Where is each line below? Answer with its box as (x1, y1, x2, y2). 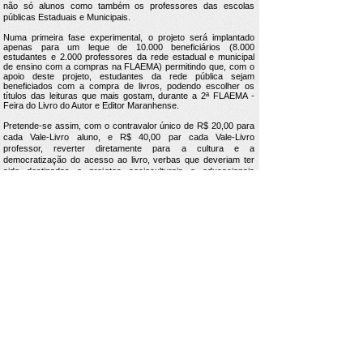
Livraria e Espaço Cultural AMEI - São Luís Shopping (30, 311, 228, 320)
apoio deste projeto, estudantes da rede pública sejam (3, 71, 254, 81)
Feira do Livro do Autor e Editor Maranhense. (3, 100, 179, 110)
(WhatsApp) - (83, 321, 137, 330)
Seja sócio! (20, 344, 70, 358)
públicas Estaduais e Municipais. (3, 12, 130, 22)
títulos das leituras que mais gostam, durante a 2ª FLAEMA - (3, 91, 254, 100)
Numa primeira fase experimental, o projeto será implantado (3, 32, 254, 42)
